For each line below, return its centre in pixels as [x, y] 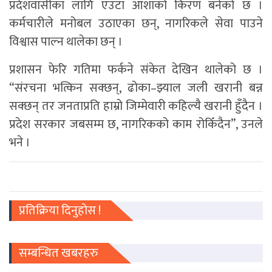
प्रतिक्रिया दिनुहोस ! [60, 211]
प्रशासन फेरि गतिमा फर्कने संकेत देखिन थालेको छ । [136, 70]
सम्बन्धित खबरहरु [59, 253]
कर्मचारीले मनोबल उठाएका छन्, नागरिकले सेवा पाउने [136, 24]
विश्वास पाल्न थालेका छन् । [66, 42]
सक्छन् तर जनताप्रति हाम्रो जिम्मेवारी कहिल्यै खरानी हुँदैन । [136, 107]
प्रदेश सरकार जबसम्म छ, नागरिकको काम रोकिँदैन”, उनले [136, 125]
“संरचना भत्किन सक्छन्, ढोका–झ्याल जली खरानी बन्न [136, 88]
